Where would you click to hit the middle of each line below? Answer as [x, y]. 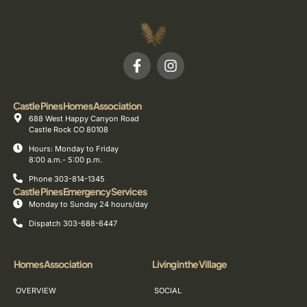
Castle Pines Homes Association [77, 106]
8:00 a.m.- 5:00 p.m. [65, 160]
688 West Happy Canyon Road [84, 119]
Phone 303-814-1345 [66, 179]
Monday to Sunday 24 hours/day [88, 205]
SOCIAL [168, 291]
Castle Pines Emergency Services [80, 192]
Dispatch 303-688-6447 [73, 224]
